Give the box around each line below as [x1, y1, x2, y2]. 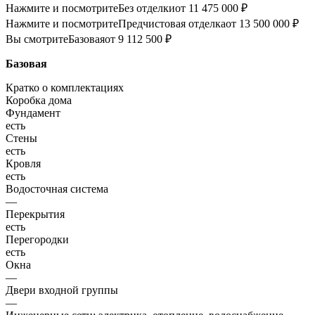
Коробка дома [6, 94, 72, 107]
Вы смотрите [6, 33, 68, 46]
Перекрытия [6, 208, 65, 221]
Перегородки [6, 233, 69, 246]
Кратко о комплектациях [6, 82, 124, 94]
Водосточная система [6, 183, 108, 195]
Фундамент [6, 107, 60, 120]
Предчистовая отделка [118, 18, 226, 30]
